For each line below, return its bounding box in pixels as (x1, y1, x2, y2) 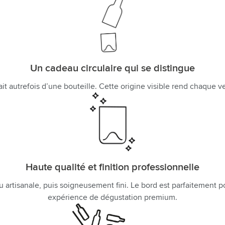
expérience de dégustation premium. (48, 193, 177, 202)
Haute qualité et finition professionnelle (26, 162, 199, 173)
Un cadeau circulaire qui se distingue (30, 63, 195, 73)
